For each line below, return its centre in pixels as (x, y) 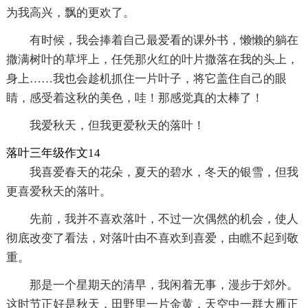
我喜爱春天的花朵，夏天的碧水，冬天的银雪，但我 (164, 172)
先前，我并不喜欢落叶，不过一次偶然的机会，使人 (164, 219)
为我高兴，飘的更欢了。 (70, 12)
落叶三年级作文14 (53, 153)
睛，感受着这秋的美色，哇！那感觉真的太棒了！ (134, 98)
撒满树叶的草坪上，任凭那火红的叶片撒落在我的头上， (152, 59)
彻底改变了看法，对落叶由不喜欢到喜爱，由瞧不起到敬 (152, 238)
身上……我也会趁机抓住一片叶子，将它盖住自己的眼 (146, 78)
